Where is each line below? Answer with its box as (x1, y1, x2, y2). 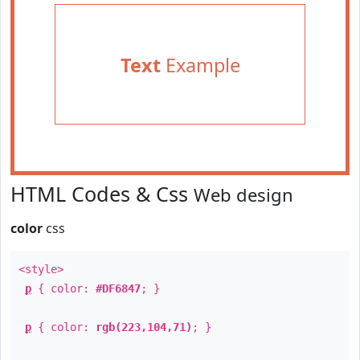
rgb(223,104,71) (96, 321, 192, 333)
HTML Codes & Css (10, 180, 194, 207)
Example (160, 52, 240, 78)
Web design (194, 182, 293, 207)
